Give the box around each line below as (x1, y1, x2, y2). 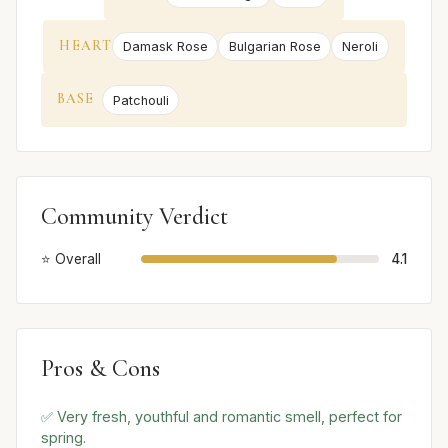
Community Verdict (41, 201, 228, 231)
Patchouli (112, 92, 169, 108)
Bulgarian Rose (228, 39, 321, 55)
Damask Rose (122, 39, 208, 55)
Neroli (341, 39, 378, 55)
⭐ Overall (41, 250, 101, 267)
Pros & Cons (41, 353, 160, 383)
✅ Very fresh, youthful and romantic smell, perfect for (41, 408, 402, 426)
